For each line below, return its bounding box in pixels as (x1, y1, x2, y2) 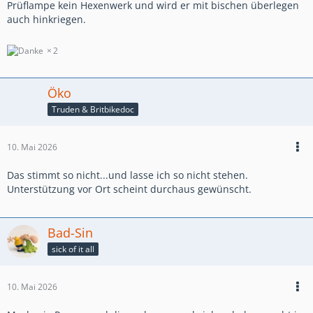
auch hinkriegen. (7, 13, 86, 27)
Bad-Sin (48, 224, 93, 242)
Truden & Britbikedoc (52, 103, 134, 116)
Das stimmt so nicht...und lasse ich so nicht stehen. (7, 168, 248, 182)
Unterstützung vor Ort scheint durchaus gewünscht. (7, 182, 252, 196)
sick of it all (52, 243, 94, 256)
